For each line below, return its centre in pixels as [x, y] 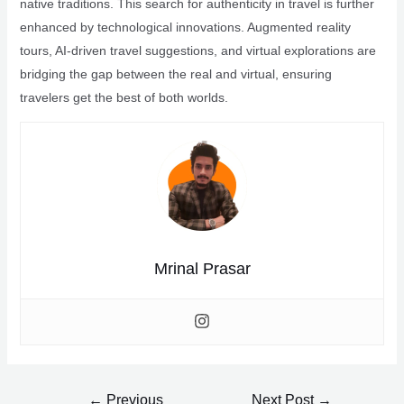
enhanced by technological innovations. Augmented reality [185, 27]
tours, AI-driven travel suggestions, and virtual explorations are [197, 50]
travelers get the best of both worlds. [124, 97]
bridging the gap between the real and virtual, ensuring [175, 74]
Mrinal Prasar [202, 269]
